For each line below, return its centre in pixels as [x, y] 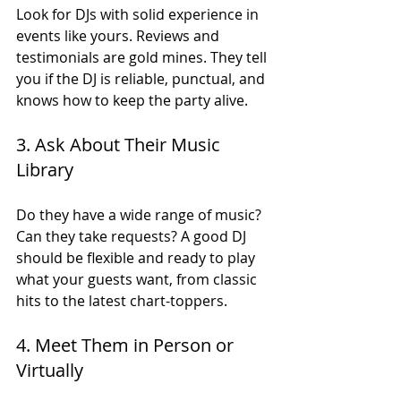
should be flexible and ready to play [137, 257]
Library [45, 169]
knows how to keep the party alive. [132, 100]
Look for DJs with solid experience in [139, 14]
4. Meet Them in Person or [127, 345]
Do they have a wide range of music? [141, 214]
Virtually [50, 370]
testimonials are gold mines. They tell [143, 57]
